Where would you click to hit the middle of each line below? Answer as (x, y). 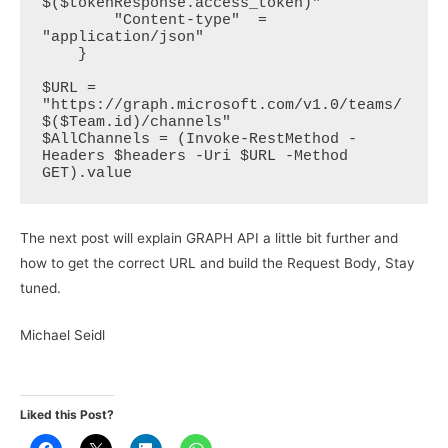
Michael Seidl (62, 334)
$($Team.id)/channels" (145, 123)
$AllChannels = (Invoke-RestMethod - (199, 140)
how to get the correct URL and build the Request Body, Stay (217, 262)
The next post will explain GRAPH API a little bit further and (209, 237)
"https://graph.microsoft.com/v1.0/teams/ (221, 106)
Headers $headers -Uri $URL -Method (194, 157)
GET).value (91, 174)
